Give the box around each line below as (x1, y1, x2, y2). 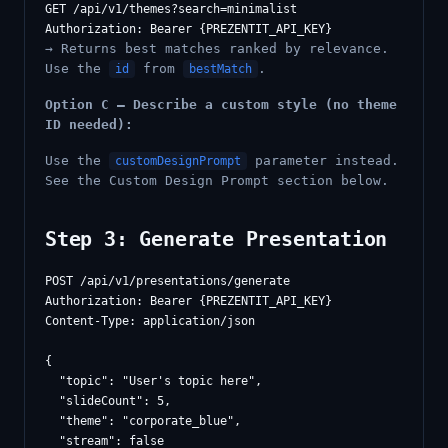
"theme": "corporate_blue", (45, 414, 241, 428)
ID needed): (45, 117, 133, 132)
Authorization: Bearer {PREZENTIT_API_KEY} (45, 294, 332, 308)
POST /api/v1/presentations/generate (45, 274, 290, 288)
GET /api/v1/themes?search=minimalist (45, 2, 297, 16)
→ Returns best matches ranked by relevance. (45, 41, 389, 56)
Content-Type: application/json (45, 314, 255, 328)
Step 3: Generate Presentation (45, 227, 388, 251)
